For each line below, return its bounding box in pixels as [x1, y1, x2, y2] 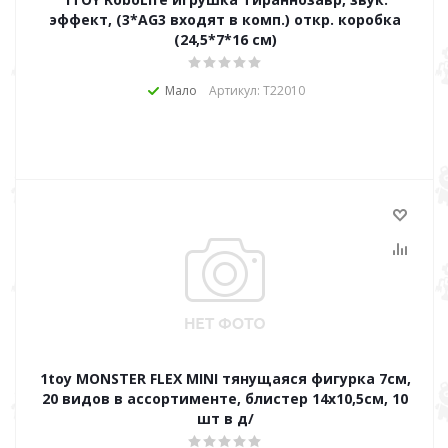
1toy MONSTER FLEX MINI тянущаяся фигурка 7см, [39, 369, 411, 388]
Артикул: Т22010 [209, 82, 305, 99]
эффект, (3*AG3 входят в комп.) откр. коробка [49, 10, 401, 29]
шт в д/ [196, 409, 254, 428]
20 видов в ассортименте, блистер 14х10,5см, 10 [42, 389, 408, 408]
